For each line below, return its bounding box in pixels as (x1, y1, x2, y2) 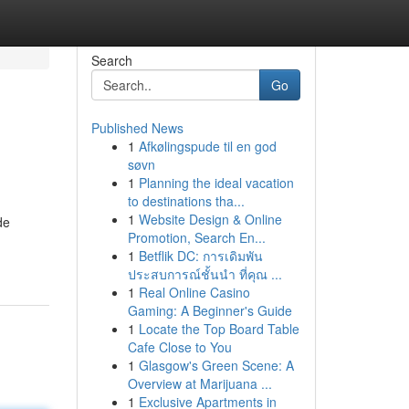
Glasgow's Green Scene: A (138, 356, 294, 374)
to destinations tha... (127, 192, 245, 210)
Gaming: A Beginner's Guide (127, 301, 292, 320)
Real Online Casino (138, 283, 250, 301)
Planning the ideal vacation (138, 173, 294, 192)
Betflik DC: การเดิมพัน (138, 246, 263, 265)
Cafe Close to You (127, 338, 232, 356)
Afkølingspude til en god (138, 137, 277, 155)
